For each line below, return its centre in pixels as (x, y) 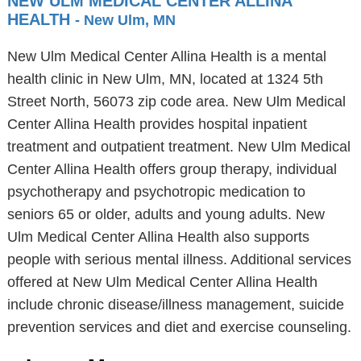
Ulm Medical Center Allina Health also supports (158, 237)
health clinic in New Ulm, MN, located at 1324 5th (165, 79)
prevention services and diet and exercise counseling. (179, 327)
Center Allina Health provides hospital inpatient (157, 124)
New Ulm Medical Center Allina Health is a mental (166, 56)
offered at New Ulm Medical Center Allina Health (162, 282)
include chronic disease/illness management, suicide (175, 305)
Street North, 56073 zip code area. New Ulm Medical (176, 102)
